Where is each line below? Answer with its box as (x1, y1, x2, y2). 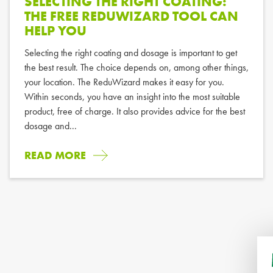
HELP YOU (24, 21, 87, 40)
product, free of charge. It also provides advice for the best (24, 104, 245, 118)
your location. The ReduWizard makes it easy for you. (24, 75, 224, 88)
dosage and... (24, 119, 77, 132)
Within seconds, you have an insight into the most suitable (24, 90, 240, 103)
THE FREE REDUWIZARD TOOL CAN (24, 7, 238, 25)
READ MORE (24, 147, 86, 162)
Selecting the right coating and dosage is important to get (24, 46, 237, 59)
